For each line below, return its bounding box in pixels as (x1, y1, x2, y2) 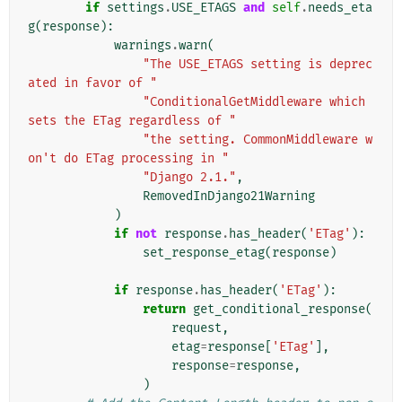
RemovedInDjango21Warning (143, 188, 315, 205)
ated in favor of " (28, 75, 157, 92)
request (171, 320, 222, 336)
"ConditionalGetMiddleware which (143, 94, 365, 110)
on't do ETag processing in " (28, 151, 229, 167)
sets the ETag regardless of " (28, 113, 236, 129)
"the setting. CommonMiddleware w (143, 132, 372, 148)
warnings (114, 38, 171, 54)
